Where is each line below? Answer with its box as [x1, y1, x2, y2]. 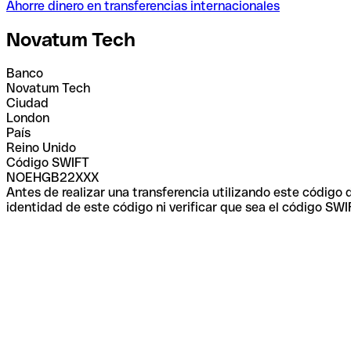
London [6, 110, 49, 125]
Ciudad [6, 95, 49, 110]
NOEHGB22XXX [6, 169, 99, 185]
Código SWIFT [6, 154, 89, 170]
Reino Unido [6, 139, 76, 155]
